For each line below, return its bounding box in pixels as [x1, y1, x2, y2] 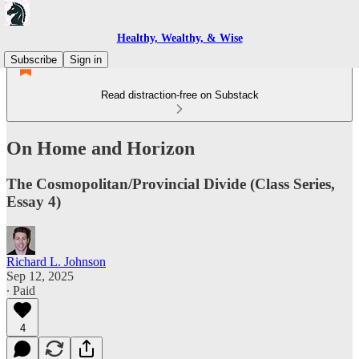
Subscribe [10, 54, 57, 66]
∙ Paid [6, 283, 35, 297]
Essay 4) [6, 192, 61, 210]
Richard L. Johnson [6, 254, 106, 268]
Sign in [70, 54, 102, 66]
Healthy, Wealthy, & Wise [116, 32, 243, 44]
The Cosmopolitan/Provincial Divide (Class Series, [6, 175, 335, 192]
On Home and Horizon [6, 137, 195, 159]
